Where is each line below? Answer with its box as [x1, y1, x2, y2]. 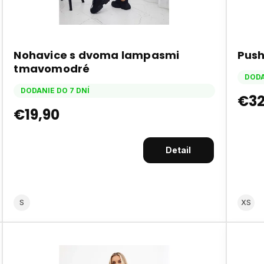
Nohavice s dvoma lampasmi [14, 47, 180, 62]
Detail [166, 144, 192, 155]
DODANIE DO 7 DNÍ [21, 85, 90, 95]
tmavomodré [14, 61, 90, 76]
